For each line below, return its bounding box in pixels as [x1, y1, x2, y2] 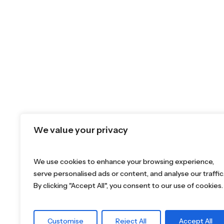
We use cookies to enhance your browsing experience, [33, 157, 214, 166]
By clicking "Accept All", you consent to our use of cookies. [33, 181, 223, 190]
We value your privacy [33, 124, 128, 135]
